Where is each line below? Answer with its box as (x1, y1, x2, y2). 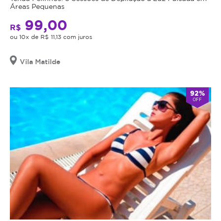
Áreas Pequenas (10, 2, 65, 10)
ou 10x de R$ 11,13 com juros (10, 34, 92, 40)
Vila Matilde (20, 58, 60, 66)
